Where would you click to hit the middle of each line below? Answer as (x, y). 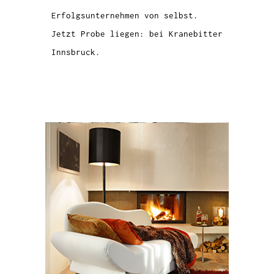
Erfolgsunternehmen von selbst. (125, 15)
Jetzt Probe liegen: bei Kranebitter (137, 34)
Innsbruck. (76, 52)
